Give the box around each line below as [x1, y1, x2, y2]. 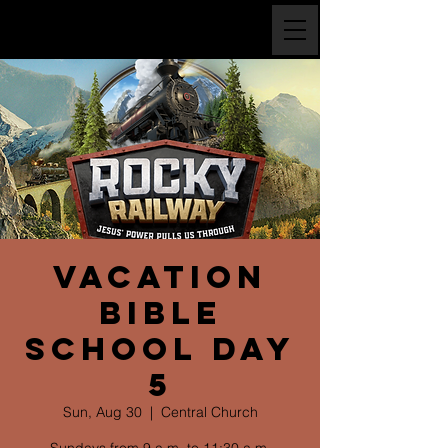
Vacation [53, 257, 267, 297]
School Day [24, 329, 296, 369]
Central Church [160, 403, 258, 421]
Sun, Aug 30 [62, 403, 142, 421]
